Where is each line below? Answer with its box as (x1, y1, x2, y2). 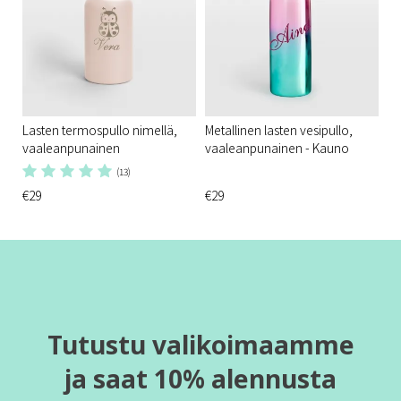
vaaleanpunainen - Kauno (205, 139, 349, 157)
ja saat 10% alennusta (64, 362, 337, 396)
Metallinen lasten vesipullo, (205, 121, 353, 139)
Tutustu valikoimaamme (47, 328, 354, 362)
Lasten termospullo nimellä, (22, 121, 177, 139)
